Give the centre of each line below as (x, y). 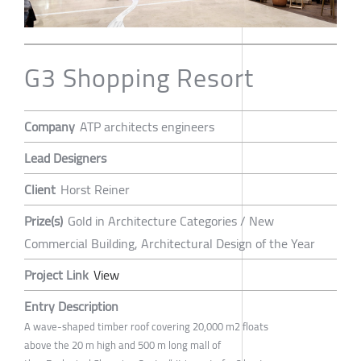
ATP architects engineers (147, 127)
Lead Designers (65, 158)
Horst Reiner (95, 190)
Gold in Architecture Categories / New (171, 221)
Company (50, 127)
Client (40, 190)
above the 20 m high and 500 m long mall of (122, 345)
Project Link (56, 275)
